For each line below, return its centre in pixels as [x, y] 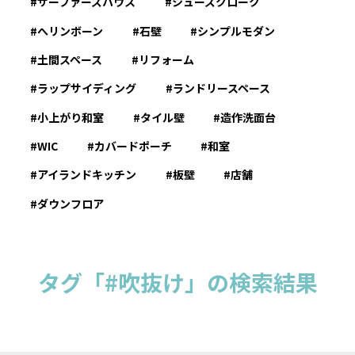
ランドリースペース [221, 88]
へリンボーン [71, 31]
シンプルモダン [236, 31]
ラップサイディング [87, 88]
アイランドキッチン [87, 175]
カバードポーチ [133, 146]
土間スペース [70, 59]
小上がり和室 [71, 117]
